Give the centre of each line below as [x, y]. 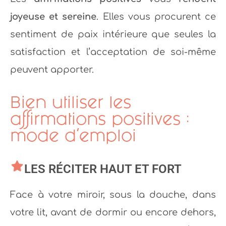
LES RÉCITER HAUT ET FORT [103, 169]
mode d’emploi [73, 135]
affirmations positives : [100, 119]
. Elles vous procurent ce [156, 17]
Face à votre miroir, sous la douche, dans [113, 195]
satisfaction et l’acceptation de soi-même [113, 52]
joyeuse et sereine [53, 17]
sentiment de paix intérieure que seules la [113, 34]
